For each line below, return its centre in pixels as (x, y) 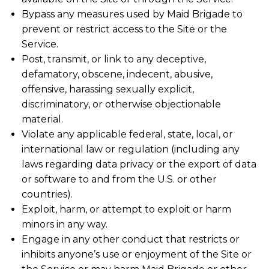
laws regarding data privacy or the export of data (139, 165)
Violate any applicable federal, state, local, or (127, 134)
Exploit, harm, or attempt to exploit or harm (126, 210)
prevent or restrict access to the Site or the (124, 29)
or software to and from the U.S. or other (119, 180)
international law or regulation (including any (131, 150)
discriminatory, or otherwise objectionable (121, 104)
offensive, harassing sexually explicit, (108, 89)
